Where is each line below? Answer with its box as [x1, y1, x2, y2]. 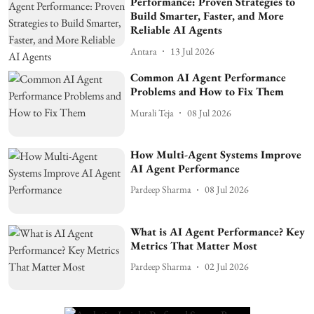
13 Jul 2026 [170, 44, 215, 57]
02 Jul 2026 [205, 260, 250, 273]
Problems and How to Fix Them [130, 84, 285, 100]
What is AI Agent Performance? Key [130, 224, 306, 239]
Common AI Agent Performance [130, 70, 287, 86]
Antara [130, 44, 158, 57]
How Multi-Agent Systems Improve [130, 146, 302, 162]
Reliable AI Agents [130, 22, 223, 38]
